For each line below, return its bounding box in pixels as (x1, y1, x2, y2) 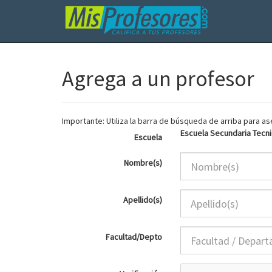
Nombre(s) (124, 157, 162, 168)
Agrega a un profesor (62, 65, 254, 92)
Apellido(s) (123, 194, 162, 205)
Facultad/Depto (106, 231, 162, 242)
